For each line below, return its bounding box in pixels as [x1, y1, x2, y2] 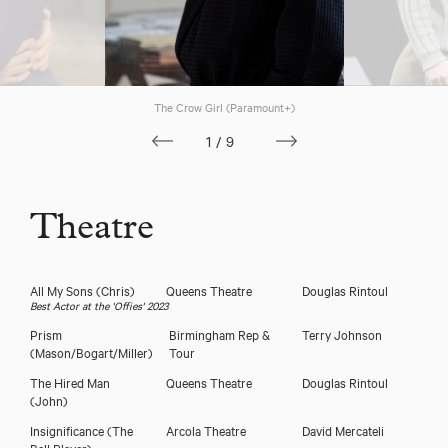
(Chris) [96, 280, 135, 299]
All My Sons [30, 280, 96, 299]
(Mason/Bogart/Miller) [30, 342, 153, 361]
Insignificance [30, 420, 107, 439]
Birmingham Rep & [169, 324, 271, 343]
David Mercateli [301, 420, 384, 439]
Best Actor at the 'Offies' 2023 [30, 297, 169, 313]
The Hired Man [30, 372, 110, 391]
